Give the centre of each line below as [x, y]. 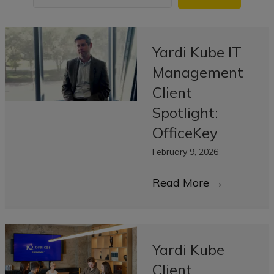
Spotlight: [185, 113]
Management [198, 72]
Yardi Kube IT [197, 52]
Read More [182, 183]
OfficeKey [185, 133]
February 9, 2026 [185, 152]
